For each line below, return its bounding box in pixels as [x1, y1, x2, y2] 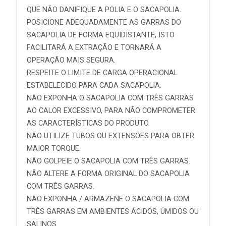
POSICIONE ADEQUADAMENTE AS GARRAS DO [27, 18, 181, 27]
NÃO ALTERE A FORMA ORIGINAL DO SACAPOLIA [27, 169, 190, 178]
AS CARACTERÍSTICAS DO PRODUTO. [27, 119, 150, 128]
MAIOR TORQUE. [27, 144, 81, 153]
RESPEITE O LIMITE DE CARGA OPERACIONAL [27, 69, 178, 77]
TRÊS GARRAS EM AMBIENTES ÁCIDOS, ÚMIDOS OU [27, 207, 199, 216]
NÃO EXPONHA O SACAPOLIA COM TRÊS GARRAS [27, 94, 194, 102]
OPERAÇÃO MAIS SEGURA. [27, 56, 116, 65]
